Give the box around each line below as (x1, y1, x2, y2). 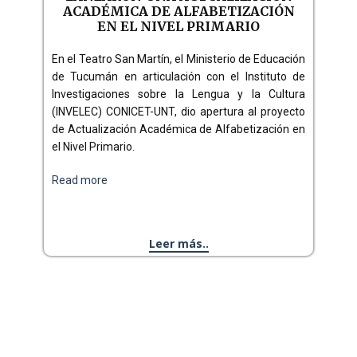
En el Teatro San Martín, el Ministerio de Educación (52, 53, 305, 65)
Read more (52, 174, 108, 186)
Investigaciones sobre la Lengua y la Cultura (52, 88, 305, 100)
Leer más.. (148, 236, 209, 251)
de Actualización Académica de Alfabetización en (52, 123, 305, 135)
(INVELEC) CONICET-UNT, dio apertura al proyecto (52, 105, 305, 118)
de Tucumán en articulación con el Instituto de (52, 70, 305, 83)
